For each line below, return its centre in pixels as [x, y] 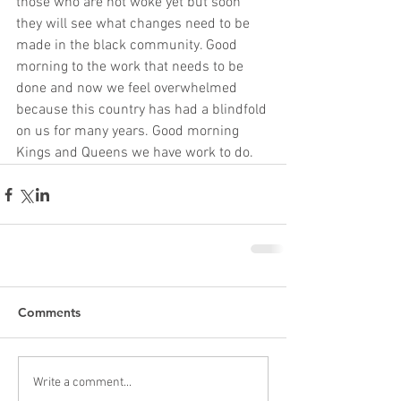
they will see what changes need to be [135, 24]
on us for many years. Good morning [129, 132]
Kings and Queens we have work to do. [135, 153]
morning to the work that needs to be [132, 67]
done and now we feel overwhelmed [128, 89]
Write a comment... [82, 382]
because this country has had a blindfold [143, 110]
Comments [49, 312]
